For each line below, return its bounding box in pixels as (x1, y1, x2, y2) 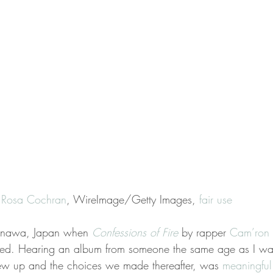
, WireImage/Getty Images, (66, 191, 199, 207)
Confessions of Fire (92, 224, 178, 239)
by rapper (178, 224, 230, 239)
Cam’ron (230, 224, 269, 239)
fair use (199, 191, 232, 207)
